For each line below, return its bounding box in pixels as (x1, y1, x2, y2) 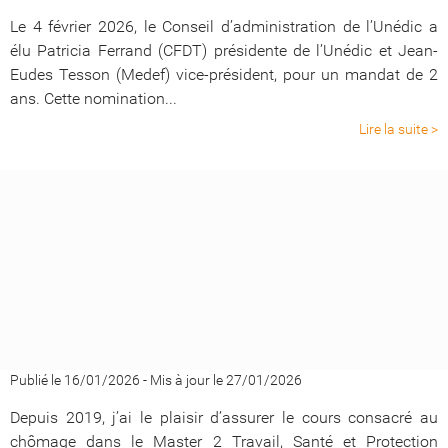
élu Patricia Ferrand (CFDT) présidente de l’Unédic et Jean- (10, 41, 438, 60)
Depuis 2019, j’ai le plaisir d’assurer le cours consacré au (10, 408, 438, 427)
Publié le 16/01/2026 (10, 372, 140, 388)
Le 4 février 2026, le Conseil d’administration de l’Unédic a (10, 17, 438, 36)
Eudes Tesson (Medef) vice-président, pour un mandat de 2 (10, 65, 438, 84)
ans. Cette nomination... (10, 89, 177, 108)
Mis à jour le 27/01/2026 (150, 372, 302, 388)
